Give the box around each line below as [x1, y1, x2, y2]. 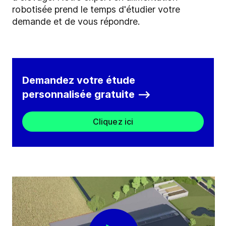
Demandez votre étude [22, 74, 135, 87]
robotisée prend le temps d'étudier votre [12, 4, 180, 15]
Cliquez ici [92, 117, 134, 127]
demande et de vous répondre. [12, 16, 140, 27]
